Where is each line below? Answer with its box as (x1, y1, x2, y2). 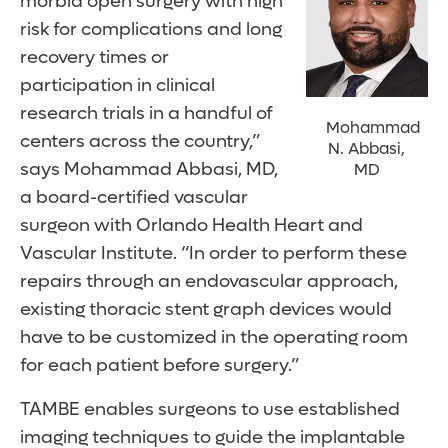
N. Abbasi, (328, 138, 406, 160)
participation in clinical (20, 74, 215, 98)
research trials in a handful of (20, 102, 273, 126)
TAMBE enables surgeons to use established (20, 398, 400, 422)
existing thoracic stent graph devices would (20, 298, 392, 322)
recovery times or (20, 46, 169, 70)
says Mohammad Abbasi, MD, (20, 158, 278, 182)
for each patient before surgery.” (20, 354, 299, 378)
